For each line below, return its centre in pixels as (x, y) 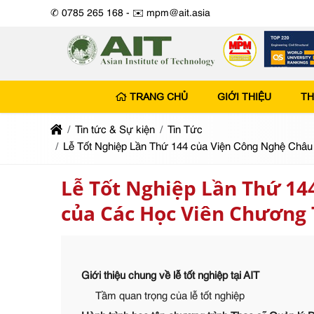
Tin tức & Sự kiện (115, 130)
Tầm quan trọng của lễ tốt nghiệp (170, 296)
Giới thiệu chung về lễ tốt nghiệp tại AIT (170, 276)
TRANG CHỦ (158, 97)
